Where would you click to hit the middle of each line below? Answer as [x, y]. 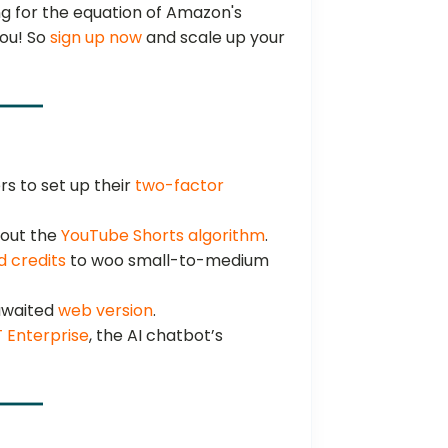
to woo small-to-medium [168, 260]
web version [106, 310]
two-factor [180, 185]
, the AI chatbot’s [156, 335]
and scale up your [214, 37]
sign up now [96, 37]
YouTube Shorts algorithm [163, 235]
